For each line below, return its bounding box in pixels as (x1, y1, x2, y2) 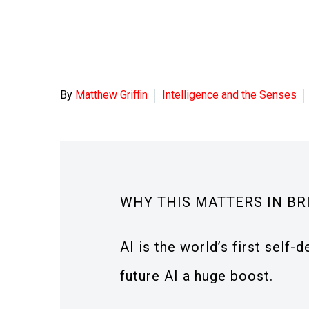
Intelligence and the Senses (162, 88, 297, 101)
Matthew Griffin (75, 88, 148, 101)
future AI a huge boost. (120, 267, 273, 284)
